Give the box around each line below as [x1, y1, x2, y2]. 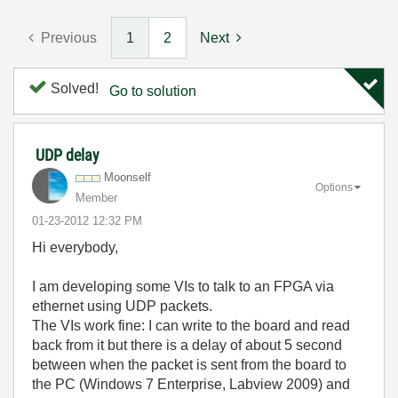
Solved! [47, 81, 99, 96]
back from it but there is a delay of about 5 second [32, 338, 342, 353]
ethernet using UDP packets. [32, 298, 212, 314]
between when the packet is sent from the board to [32, 357, 346, 372]
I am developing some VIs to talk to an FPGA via [32, 279, 334, 294]
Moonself [104, 171, 151, 184]
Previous [41, 30, 97, 45]
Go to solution [109, 84, 196, 99]
